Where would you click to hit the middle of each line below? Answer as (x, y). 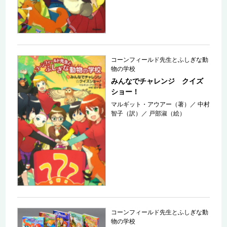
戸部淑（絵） (167, 113)
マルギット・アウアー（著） (151, 104)
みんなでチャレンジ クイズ (157, 81)
